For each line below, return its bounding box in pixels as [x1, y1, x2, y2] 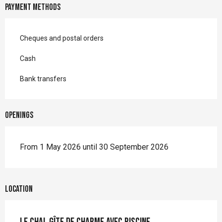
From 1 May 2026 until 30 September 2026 [20, 142, 168, 152]
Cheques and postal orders [20, 34, 104, 43]
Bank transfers [20, 75, 66, 83]
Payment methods [5, 2, 60, 13]
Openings [5, 110, 33, 121]
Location [5, 184, 33, 195]
